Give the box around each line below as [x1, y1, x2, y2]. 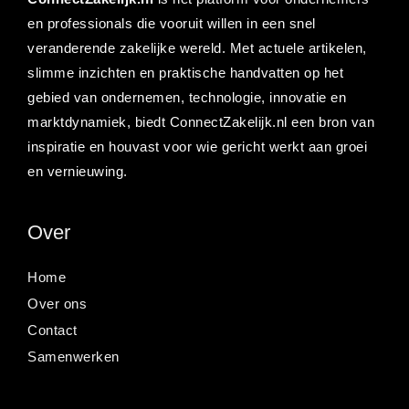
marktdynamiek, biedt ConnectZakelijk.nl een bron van [27, 114, 374, 130]
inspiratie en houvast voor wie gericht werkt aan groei [27, 139, 367, 154]
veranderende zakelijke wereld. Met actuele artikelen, [27, 40, 367, 56]
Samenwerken [27, 349, 120, 364]
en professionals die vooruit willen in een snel [27, 16, 316, 31]
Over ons [27, 296, 87, 311]
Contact [27, 322, 78, 338]
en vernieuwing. [27, 163, 128, 179]
